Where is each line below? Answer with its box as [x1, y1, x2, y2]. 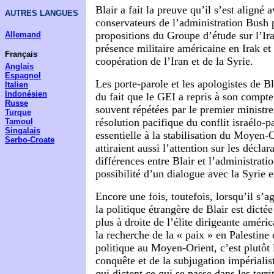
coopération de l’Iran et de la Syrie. [95, 55, 253, 68]
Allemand [5, 30, 41, 39]
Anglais [5, 62, 34, 71]
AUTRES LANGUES [5, 9, 78, 18]
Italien [5, 80, 28, 89]
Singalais [5, 126, 40, 135]
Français [5, 50, 37, 59]
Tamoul [5, 117, 33, 126]
